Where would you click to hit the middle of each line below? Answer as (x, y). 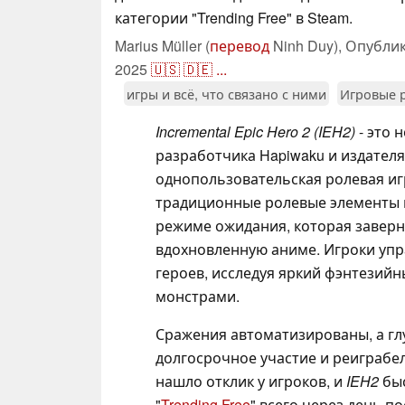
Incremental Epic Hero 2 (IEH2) (255, 131)
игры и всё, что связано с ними (226, 93)
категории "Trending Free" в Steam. (234, 17)
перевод (240, 45)
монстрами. (198, 296)
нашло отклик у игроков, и (251, 381)
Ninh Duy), (307, 45)
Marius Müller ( (162, 45)
